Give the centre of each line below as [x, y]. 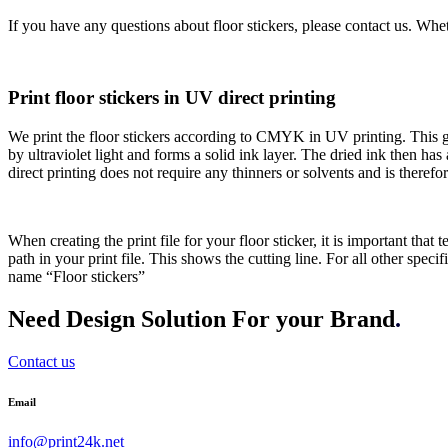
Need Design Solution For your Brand [201, 319]
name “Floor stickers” [76, 277]
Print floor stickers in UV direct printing [172, 98]
